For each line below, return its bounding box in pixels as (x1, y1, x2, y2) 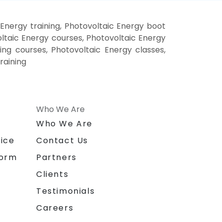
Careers (36, 202, 74, 214)
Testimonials (36, 185, 95, 197)
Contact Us (36, 135, 88, 147)
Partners (36, 152, 77, 164)
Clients (36, 168, 69, 180)
